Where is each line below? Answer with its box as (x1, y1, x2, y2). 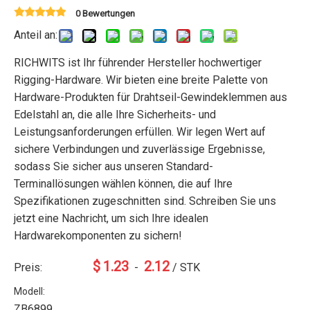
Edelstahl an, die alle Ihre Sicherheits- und (14, 108, 216, 121)
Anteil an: (14, 28, 57, 42)
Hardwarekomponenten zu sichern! (14, 229, 182, 242)
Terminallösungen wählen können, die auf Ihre (14, 177, 232, 190)
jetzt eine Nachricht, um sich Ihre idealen (14, 212, 208, 225)
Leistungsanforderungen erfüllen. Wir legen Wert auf (14, 125, 266, 138)
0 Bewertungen (75, 8, 135, 19)
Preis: (14, 261, 42, 274)
